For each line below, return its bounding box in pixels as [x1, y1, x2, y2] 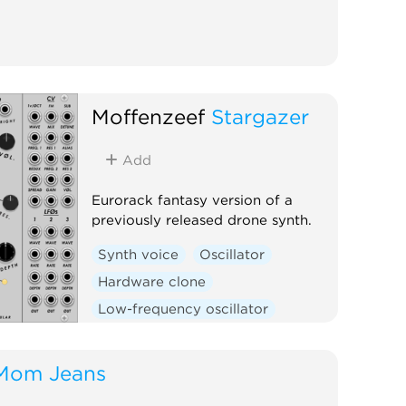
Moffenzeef [91, 103, 205, 129]
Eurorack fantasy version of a [91, 191, 293, 208]
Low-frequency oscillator [98, 300, 269, 317]
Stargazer [210, 103, 309, 129]
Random [98, 327, 156, 344]
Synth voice [98, 246, 179, 263]
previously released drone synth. [91, 211, 312, 228]
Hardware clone [98, 273, 207, 290]
